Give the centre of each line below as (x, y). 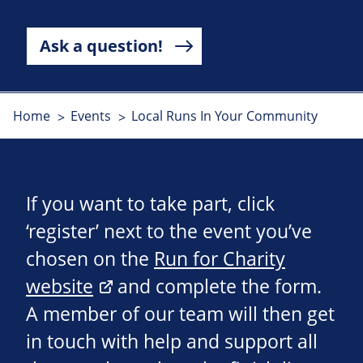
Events (90, 116)
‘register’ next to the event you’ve (169, 232)
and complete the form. (217, 287)
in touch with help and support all (172, 342)
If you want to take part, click (150, 204)
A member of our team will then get (180, 314)
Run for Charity (220, 259)
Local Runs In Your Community (224, 116)
